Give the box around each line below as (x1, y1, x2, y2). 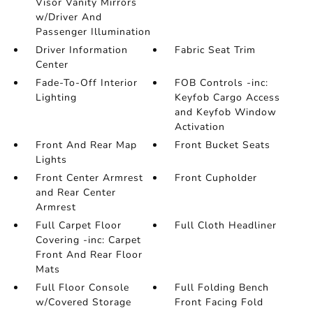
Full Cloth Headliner (175, 219, 277, 232)
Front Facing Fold (175, 296, 264, 309)
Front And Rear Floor (35, 248, 143, 261)
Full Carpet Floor (35, 219, 122, 232)
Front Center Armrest (35, 171, 143, 184)
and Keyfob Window (175, 105, 277, 119)
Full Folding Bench (175, 281, 270, 294)
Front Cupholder (175, 171, 258, 184)
